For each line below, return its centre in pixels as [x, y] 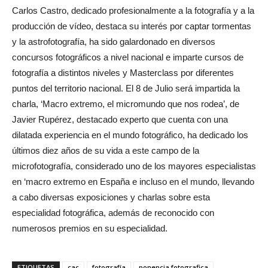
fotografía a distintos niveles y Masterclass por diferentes [123, 72]
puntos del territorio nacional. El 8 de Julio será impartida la [126, 88]
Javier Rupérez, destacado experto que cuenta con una [120, 119]
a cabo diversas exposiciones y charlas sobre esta [111, 197]
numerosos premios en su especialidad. [90, 228]
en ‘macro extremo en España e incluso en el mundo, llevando [133, 181]
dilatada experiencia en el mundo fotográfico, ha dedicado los [130, 135]
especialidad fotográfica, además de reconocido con [113, 212]
